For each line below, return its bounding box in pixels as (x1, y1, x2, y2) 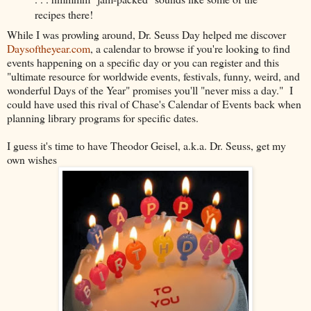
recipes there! (34, 7, 93, 22)
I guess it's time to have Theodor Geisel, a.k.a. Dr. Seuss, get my (7, 138, 286, 153)
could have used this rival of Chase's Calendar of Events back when (7, 96, 301, 112)
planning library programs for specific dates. (7, 110, 199, 126)
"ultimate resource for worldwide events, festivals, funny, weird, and (7, 69, 300, 84)
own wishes (7, 152, 57, 167)
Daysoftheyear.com (7, 41, 90, 56)
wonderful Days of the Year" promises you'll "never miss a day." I (7, 83, 293, 98)
